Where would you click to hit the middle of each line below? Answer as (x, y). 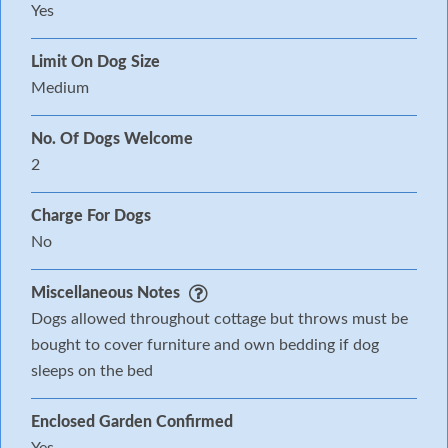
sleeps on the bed (92, 371)
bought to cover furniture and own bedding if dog (205, 345)
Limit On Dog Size (95, 62)
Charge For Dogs (91, 216)
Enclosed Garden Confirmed (132, 422)
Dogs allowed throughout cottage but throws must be (219, 319)
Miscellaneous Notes (105, 293)
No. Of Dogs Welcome (112, 139)
